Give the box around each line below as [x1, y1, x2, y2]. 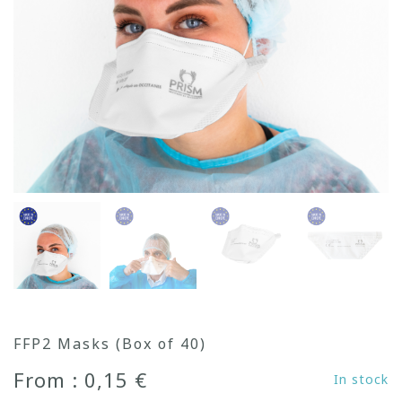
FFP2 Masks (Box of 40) [13, 334, 206, 354]
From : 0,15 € [13, 366, 147, 393]
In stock [334, 371, 389, 388]
